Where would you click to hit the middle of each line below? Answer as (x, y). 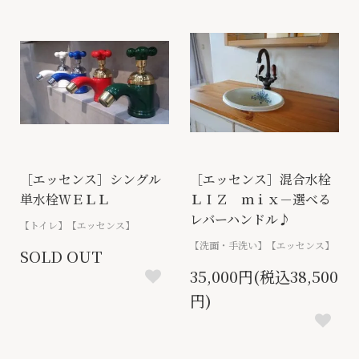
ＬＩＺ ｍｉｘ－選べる (260, 200)
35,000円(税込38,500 (264, 276)
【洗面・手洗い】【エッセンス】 (262, 245)
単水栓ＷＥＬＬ (65, 200)
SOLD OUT (61, 256)
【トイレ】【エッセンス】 (77, 225)
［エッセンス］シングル (91, 179)
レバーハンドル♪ (240, 220)
